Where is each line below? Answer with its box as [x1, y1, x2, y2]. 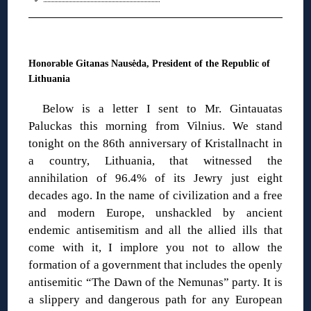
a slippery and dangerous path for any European [28, 292, 283, 306]
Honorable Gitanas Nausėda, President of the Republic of [28, 57, 271, 69]
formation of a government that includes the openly [28, 258, 283, 271]
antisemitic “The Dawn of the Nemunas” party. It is [28, 275, 283, 289]
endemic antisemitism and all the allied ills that [28, 223, 283, 237]
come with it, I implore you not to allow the [28, 240, 283, 254]
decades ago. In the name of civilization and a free [28, 188, 283, 202]
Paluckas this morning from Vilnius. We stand [28, 119, 283, 133]
